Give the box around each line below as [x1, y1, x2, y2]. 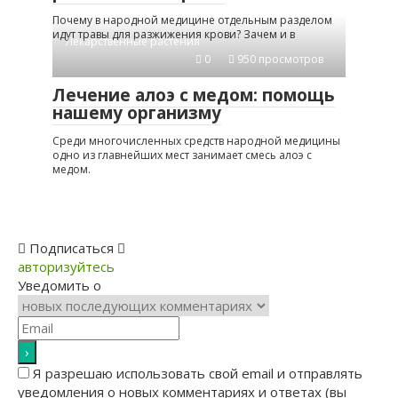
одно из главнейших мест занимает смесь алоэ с [52, 147, 312, 163]
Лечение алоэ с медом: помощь [52, 84, 335, 107]
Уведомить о [18, 276, 101, 295]
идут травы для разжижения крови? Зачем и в [52, 27, 295, 43]
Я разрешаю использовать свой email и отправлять [33, 364, 362, 383]
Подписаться [29, 239, 114, 258]
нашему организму [52, 101, 221, 125]
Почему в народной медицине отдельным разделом [52, 12, 332, 28]
